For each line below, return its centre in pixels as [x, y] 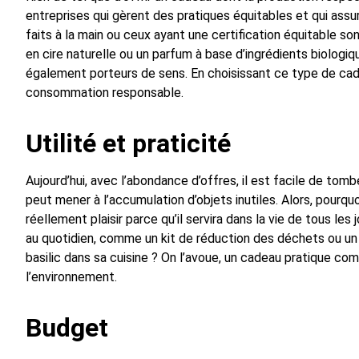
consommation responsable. [105, 93]
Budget [67, 328]
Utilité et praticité [128, 144]
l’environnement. [71, 277]
